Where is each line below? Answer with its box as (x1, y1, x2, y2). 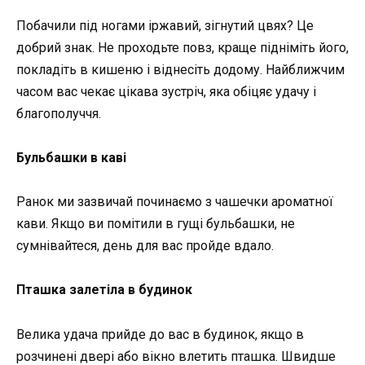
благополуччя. (16, 105, 101, 121)
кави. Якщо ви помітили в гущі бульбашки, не (16, 216, 295, 232)
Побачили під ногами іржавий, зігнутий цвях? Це (16, 17, 314, 33)
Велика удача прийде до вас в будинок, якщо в (16, 326, 304, 342)
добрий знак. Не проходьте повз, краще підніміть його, (16, 39, 349, 55)
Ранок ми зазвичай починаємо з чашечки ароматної (16, 194, 333, 210)
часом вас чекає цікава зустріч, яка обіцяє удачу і (16, 83, 316, 99)
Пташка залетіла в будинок (16, 282, 192, 298)
